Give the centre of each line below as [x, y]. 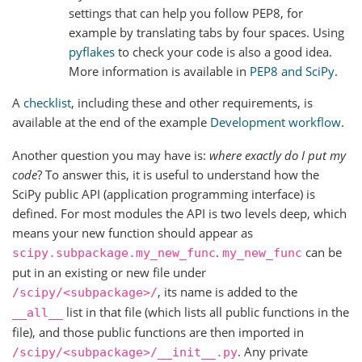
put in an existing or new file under [109, 272]
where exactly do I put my [278, 155]
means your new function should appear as [133, 232]
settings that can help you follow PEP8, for [186, 13]
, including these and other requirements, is [192, 102]
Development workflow [276, 122]
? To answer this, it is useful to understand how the [178, 174]
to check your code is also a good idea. [223, 51]
